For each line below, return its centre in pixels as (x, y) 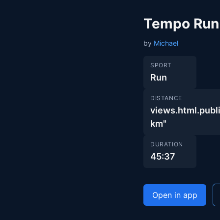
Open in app (175, 195)
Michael (166, 43)
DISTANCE (166, 98)
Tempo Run (181, 24)
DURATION (167, 144)
